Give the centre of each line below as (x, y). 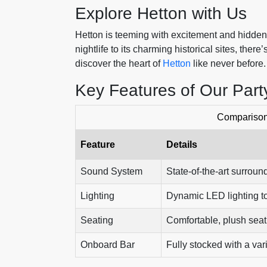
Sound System (111, 171)
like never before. (228, 63)
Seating (97, 220)
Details (182, 145)
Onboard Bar (108, 245)
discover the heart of (119, 63)
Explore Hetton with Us (161, 13)
